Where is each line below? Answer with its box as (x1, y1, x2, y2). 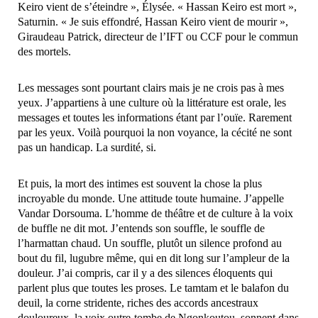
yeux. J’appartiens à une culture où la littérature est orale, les (18, 96, 286, 109)
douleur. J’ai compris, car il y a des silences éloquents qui (18, 266, 273, 279)
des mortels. (18, 45, 71, 57)
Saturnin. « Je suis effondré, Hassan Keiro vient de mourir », (18, 15, 288, 28)
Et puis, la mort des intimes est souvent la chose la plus (18, 177, 262, 190)
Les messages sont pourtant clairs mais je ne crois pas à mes (18, 81, 284, 94)
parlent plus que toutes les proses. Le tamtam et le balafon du (18, 281, 289, 294)
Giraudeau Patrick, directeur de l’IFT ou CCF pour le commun (18, 30, 298, 43)
